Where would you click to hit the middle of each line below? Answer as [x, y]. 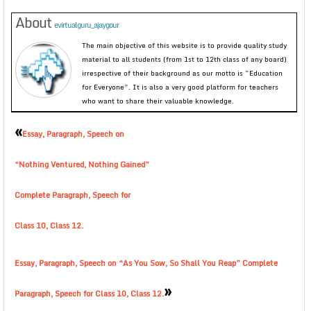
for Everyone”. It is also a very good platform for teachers [180, 87]
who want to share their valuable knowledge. [158, 101]
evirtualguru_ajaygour [86, 25]
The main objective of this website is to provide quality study [184, 45]
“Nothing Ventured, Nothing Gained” [82, 165]
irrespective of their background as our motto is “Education [182, 73]
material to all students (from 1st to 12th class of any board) [184, 59]
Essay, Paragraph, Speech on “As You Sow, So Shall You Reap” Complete [146, 263]
